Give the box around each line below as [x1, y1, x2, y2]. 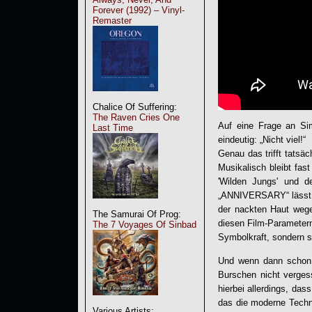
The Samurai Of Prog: [93, 209, 181, 219]
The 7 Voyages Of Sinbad [93, 219, 196, 230]
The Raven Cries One [93, 112, 180, 123]
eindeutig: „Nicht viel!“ [218, 134, 306, 146]
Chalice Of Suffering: [93, 102, 177, 112]
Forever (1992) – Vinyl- [93, 5, 185, 15]
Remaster [93, 15, 132, 26]
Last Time [93, 123, 133, 133]
